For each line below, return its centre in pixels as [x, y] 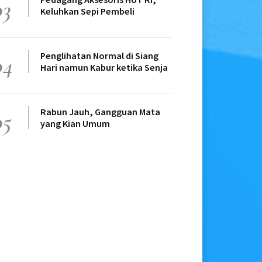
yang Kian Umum [75, 124]
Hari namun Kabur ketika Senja [104, 68]
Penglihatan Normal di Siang [99, 56]
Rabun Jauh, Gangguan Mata [100, 112]
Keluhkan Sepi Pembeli [87, 11]
